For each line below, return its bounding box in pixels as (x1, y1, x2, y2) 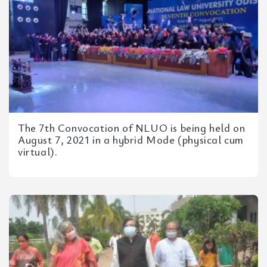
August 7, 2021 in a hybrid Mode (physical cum (18, 132, 244, 147)
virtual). (18, 144, 58, 159)
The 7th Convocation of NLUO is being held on (18, 120, 246, 135)
